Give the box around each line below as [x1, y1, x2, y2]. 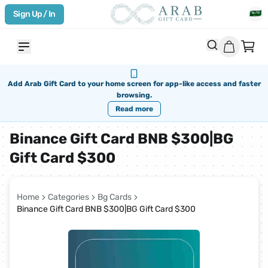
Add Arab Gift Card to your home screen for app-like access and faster [7, 80, 261, 88]
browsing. [116, 91, 152, 99]
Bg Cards [98, 192, 132, 202]
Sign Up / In [13, 8, 56, 19]
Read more [115, 105, 153, 113]
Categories [48, 192, 89, 202]
